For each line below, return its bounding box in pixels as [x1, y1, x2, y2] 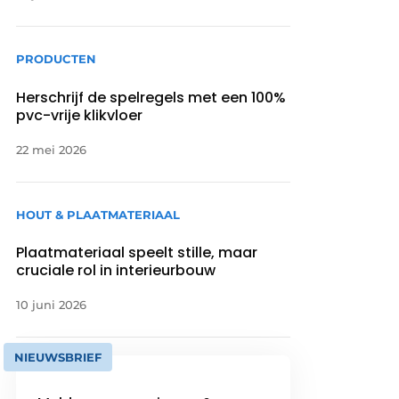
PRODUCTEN [16, 52, 97, 67]
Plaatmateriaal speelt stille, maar [16, 241, 258, 263]
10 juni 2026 [16, 297, 87, 312]
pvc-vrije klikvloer [16, 104, 143, 126]
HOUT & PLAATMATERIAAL [16, 207, 181, 222]
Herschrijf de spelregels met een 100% [16, 86, 287, 108]
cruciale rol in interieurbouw [16, 259, 216, 281]
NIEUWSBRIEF [14, 349, 102, 364]
